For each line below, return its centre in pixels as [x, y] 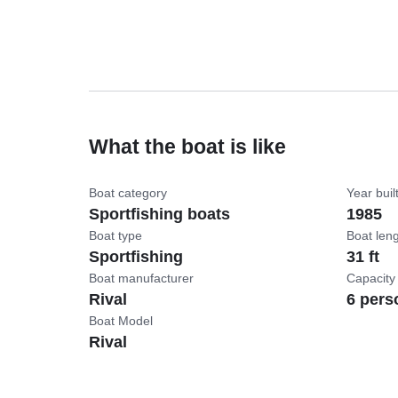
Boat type [115, 236]
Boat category [127, 193]
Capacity [370, 279]
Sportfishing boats [159, 215]
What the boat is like [187, 147]
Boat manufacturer [141, 279]
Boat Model [120, 321]
